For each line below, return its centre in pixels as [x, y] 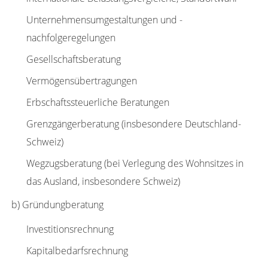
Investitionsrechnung [70, 229]
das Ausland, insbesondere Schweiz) [103, 181]
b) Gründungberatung [57, 205]
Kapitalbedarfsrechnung [77, 251]
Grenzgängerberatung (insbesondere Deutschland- [133, 124]
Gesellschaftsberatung [73, 59]
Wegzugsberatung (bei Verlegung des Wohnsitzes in [135, 163]
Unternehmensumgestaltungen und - [104, 20]
